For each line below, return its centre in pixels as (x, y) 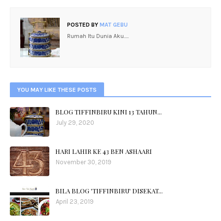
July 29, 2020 (75, 123)
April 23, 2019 (75, 202)
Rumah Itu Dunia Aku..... (98, 36)
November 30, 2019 (84, 162)
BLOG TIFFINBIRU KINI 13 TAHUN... (109, 112)
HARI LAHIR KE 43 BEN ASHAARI (104, 151)
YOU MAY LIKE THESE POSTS (57, 90)
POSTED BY (83, 25)
